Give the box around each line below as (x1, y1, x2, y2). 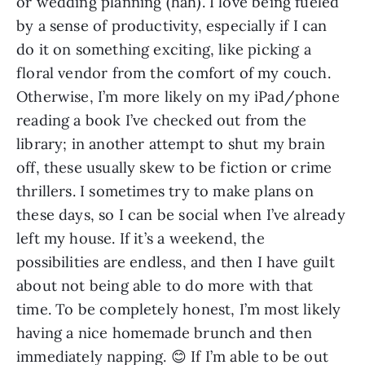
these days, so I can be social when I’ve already (16, 205, 345, 225)
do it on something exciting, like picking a (16, 40, 311, 59)
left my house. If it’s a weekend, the (16, 229, 265, 248)
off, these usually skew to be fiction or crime (16, 158, 332, 178)
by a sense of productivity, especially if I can (16, 16, 328, 36)
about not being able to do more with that (16, 276, 314, 296)
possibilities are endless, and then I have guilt (16, 253, 335, 272)
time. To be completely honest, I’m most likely (16, 300, 341, 319)
